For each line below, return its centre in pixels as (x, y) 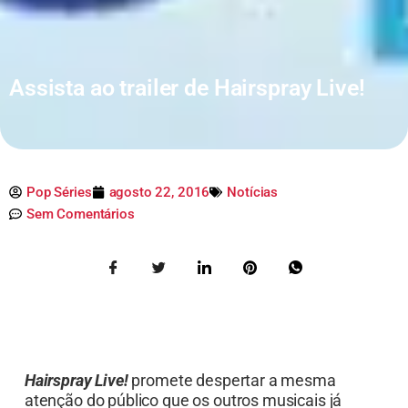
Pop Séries (59, 193)
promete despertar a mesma (234, 381)
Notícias (253, 193)
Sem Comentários (81, 214)
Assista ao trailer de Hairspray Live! (187, 88)
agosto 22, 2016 (159, 193)
